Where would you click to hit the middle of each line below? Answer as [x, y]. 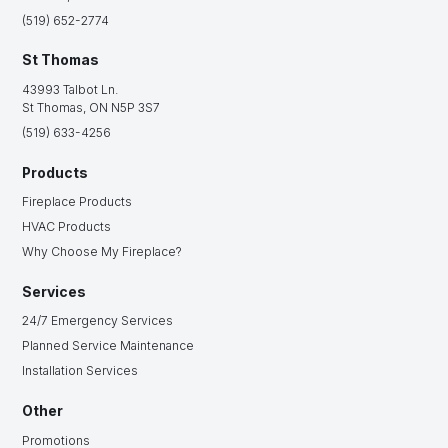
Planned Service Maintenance [108, 346]
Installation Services [80, 371]
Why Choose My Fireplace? [102, 251]
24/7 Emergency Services [98, 321]
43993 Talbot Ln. [70, 89]
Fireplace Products [77, 202]
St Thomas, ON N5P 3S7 [91, 107]
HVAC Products [67, 227]
